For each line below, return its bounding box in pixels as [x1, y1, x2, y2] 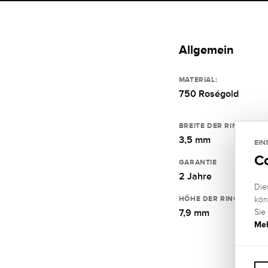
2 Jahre [178, 170, 212, 182]
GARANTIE [178, 157, 217, 166]
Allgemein [178, 42, 234, 56]
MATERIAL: [178, 75, 218, 84]
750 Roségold [178, 88, 239, 99]
